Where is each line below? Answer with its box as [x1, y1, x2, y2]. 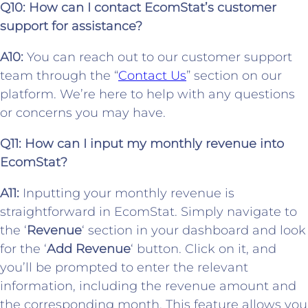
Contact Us [118, 68, 186, 84]
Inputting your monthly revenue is [19, 186, 234, 201]
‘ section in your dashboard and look [82, 223, 306, 239]
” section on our [186, 68, 282, 84]
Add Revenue [47, 241, 131, 257]
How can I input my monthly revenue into [25, 136, 284, 152]
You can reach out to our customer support [23, 49, 292, 65]
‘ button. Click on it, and [131, 241, 276, 257]
